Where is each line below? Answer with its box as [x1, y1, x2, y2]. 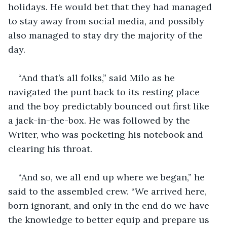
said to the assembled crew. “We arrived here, [8, 185, 209, 197]
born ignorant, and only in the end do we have [8, 199, 212, 211]
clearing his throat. [8, 142, 95, 155]
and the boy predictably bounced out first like [8, 100, 212, 112]
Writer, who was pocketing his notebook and [8, 128, 206, 140]
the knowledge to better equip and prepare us [8, 213, 212, 225]
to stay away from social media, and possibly [8, 15, 207, 27]
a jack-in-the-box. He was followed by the [8, 114, 193, 126]
